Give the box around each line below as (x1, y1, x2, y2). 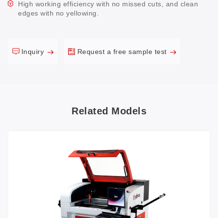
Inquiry (21, 47, 46, 55)
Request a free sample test (77, 47, 169, 55)
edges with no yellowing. (18, 9, 99, 17)
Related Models (72, 106, 146, 117)
